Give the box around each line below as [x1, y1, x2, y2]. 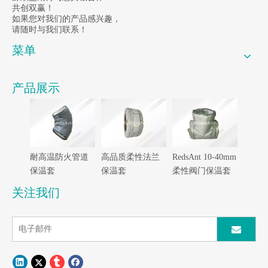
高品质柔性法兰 [101, 153, 160, 162]
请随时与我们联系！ [12, 25, 87, 34]
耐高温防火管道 [30, 153, 89, 162]
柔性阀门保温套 [172, 166, 231, 176]
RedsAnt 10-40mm [172, 153, 236, 162]
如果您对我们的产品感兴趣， [12, 14, 121, 23]
